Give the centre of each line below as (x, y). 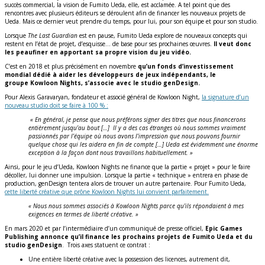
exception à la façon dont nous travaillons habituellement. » (111, 152)
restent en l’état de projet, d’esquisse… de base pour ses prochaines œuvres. (109, 43)
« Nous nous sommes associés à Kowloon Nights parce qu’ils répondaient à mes (136, 206)
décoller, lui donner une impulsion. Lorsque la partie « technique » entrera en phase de (126, 175)
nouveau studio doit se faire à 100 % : (56, 105)
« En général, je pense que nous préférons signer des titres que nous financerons (137, 119)
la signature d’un (225, 97)
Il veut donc (232, 43)
